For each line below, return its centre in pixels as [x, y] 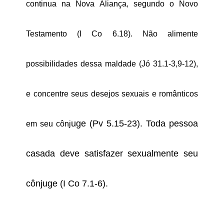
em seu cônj [48, 124]
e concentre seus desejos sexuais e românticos [112, 94]
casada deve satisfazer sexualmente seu [112, 154]
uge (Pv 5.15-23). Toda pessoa [134, 124]
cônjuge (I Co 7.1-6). [67, 184]
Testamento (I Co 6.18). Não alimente [112, 34]
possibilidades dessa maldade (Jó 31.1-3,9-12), [112, 64]
